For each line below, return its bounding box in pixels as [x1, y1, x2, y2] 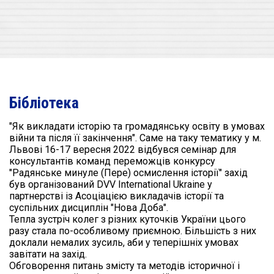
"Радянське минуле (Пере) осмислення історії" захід [9, 167, 248, 179]
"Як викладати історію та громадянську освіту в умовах [9, 120, 265, 133]
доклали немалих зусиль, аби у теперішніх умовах [9, 237, 239, 249]
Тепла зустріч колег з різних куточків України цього [9, 213, 246, 226]
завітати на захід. [9, 248, 87, 261]
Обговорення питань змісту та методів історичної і [9, 260, 240, 272]
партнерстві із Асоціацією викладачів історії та [9, 190, 224, 202]
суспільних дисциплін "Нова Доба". [9, 202, 168, 214]
